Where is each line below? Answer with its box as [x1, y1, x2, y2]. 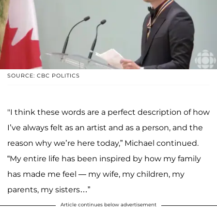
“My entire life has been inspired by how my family [7, 154, 201, 164]
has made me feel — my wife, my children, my [7, 170, 185, 179]
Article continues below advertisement [61, 201, 156, 208]
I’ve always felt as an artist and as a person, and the [7, 123, 203, 133]
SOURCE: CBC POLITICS [7, 72, 80, 79]
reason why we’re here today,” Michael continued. [7, 139, 199, 148]
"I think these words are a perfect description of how [7, 108, 210, 117]
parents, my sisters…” [7, 185, 90, 195]
